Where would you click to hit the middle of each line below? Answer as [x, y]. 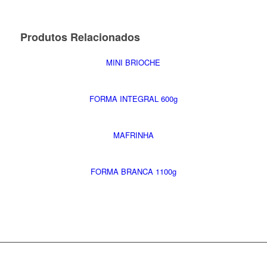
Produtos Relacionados [80, 37]
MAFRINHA [133, 135]
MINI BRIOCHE [133, 62]
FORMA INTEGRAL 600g [133, 99]
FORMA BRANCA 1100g [133, 171]
